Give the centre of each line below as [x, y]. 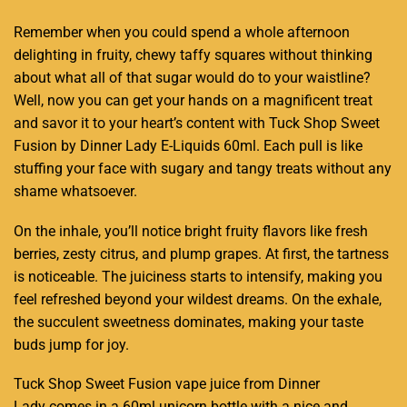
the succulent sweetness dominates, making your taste [189, 322]
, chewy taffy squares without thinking [251, 55]
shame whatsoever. [75, 192]
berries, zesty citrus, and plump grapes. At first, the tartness [201, 253]
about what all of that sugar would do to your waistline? [192, 78]
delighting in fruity [71, 55]
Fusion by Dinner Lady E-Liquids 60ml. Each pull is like [188, 146]
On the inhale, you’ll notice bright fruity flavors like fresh [191, 231]
